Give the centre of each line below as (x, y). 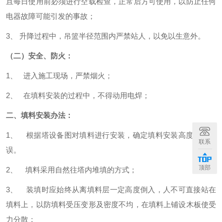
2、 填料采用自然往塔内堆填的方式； (71, 170)
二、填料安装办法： (39, 115)
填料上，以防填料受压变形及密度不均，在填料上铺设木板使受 (111, 204)
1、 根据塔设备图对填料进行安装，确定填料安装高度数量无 (111, 135)
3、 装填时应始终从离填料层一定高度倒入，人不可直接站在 (111, 190)
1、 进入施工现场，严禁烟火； (59, 76)
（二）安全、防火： (39, 56)
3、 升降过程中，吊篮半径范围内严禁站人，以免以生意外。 (106, 36)
